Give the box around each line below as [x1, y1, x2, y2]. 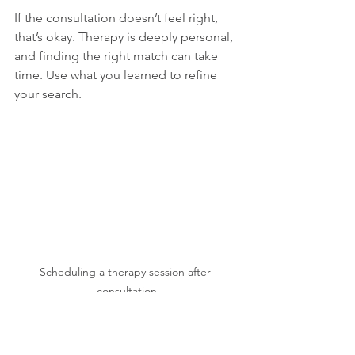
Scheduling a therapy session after [40, 264, 214, 279]
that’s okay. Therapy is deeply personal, [14, 29, 236, 45]
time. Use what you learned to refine [14, 67, 220, 83]
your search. [14, 86, 82, 102]
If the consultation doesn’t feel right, [14, 10, 221, 26]
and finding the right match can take [14, 48, 221, 64]
